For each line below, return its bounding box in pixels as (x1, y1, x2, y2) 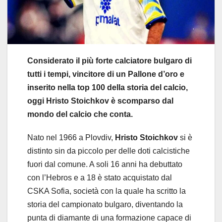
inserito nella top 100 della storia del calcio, (27, 83, 188, 92)
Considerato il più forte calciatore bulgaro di (27, 56, 192, 65)
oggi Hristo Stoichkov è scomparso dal (27, 96, 173, 105)
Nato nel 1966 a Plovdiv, (27, 133, 115, 142)
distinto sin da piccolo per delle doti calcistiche (27, 146, 190, 155)
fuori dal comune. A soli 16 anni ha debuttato (27, 160, 182, 168)
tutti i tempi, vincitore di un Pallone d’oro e (27, 69, 184, 78)
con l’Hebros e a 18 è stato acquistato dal (27, 173, 172, 182)
